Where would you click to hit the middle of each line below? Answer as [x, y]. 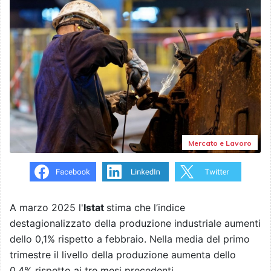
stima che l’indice [146, 208]
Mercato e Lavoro [220, 143]
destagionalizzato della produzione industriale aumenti [135, 224]
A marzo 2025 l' [47, 208]
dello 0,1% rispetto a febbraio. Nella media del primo [130, 239]
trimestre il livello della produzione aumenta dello [123, 255]
